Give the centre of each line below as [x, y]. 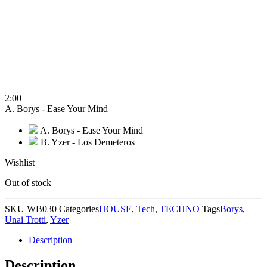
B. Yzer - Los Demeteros [88, 142]
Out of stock [28, 182]
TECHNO [180, 209]
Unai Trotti [25, 219]
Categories [79, 209]
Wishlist [20, 162]
